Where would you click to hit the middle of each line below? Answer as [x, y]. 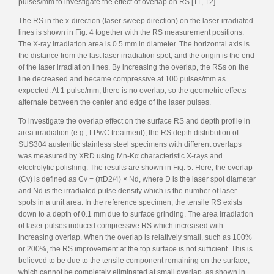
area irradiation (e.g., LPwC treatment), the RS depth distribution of [128, 132]
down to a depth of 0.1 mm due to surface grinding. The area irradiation [136, 214]
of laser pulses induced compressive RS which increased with [121, 225]
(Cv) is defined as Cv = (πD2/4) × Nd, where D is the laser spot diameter [137, 179]
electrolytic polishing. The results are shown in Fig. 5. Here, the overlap [135, 167]
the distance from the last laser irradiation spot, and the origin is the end [136, 55]
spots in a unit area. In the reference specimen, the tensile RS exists [130, 202]
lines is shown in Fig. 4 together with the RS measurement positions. [131, 32]
